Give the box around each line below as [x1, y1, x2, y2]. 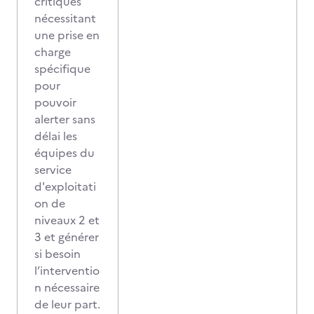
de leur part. [34, 296, 100, 313]
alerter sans [34, 111, 95, 128]
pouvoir [34, 94, 76, 111]
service [34, 161, 71, 178]
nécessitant [34, 10, 96, 27]
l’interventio [34, 262, 100, 279]
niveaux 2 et [34, 212, 100, 228]
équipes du [34, 144, 95, 161]
